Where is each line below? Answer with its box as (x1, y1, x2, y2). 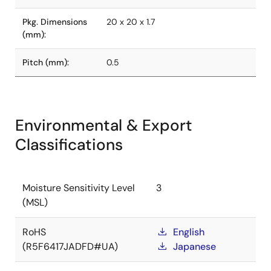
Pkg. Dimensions (22, 16, 87, 27)
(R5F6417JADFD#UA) (22, 240, 118, 253)
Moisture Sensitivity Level (22, 181, 135, 194)
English (173, 226, 204, 238)
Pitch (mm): (22, 57, 69, 68)
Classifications (15, 134, 123, 155)
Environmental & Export (15, 115, 192, 135)
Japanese (173, 240, 216, 253)
